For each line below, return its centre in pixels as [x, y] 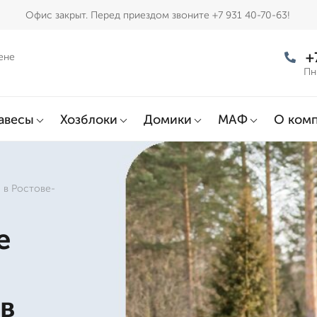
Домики [168, 119]
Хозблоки [89, 119]
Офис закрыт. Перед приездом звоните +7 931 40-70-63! [158, 15]
